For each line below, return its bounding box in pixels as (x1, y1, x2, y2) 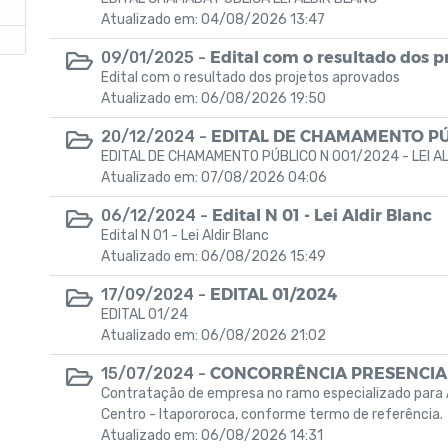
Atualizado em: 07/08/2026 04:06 (101, 169, 327, 186)
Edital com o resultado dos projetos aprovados (101, 69, 400, 86)
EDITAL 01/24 (101, 306, 188, 323)
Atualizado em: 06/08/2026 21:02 (101, 327, 326, 344)
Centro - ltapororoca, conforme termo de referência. (101, 406, 443, 423)
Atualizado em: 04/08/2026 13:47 (101, 11, 325, 28)
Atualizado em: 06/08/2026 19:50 (101, 90, 326, 107)
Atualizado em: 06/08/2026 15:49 (101, 248, 326, 265)
